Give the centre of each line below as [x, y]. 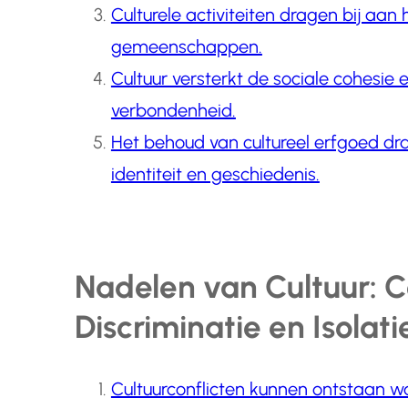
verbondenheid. [173, 111]
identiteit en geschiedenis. [215, 174]
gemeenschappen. [186, 47]
